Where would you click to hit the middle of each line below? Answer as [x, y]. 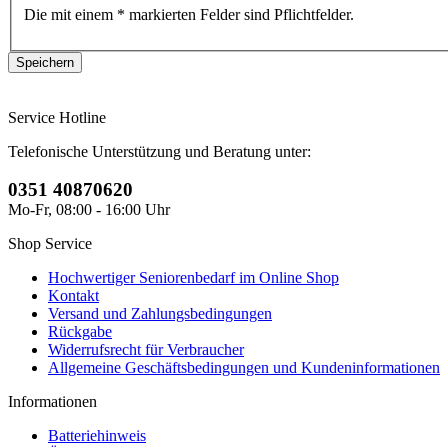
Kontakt [73, 295]
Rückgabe [80, 331]
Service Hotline [57, 117]
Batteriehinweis [97, 435]
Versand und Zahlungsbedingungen [160, 313]
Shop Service [50, 243]
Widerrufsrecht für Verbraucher [146, 349]
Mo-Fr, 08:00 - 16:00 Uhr [89, 209]
